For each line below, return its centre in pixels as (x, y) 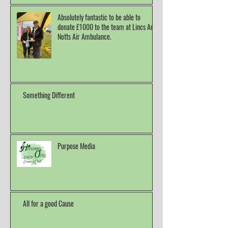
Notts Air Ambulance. (84, 62)
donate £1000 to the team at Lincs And (107, 52)
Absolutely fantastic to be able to (99, 42)
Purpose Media (76, 171)
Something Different (49, 120)
